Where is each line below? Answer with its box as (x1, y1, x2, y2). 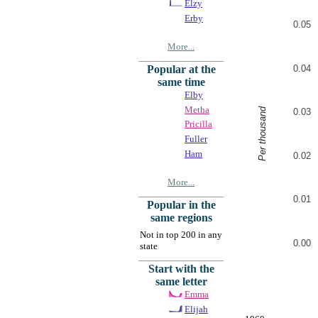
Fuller (185, 133, 207, 144)
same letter (155, 275, 207, 287)
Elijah (185, 303, 208, 314)
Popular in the (146, 198, 216, 211)
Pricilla (185, 119, 212, 130)
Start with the (148, 262, 214, 275)
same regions (150, 211, 212, 224)
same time (157, 75, 205, 88)
